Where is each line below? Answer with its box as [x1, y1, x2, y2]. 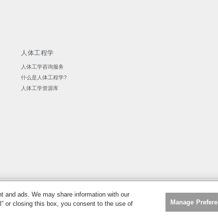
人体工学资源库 [21, 85, 59, 91]
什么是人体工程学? [21, 74, 67, 80]
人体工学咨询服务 [21, 64, 64, 70]
